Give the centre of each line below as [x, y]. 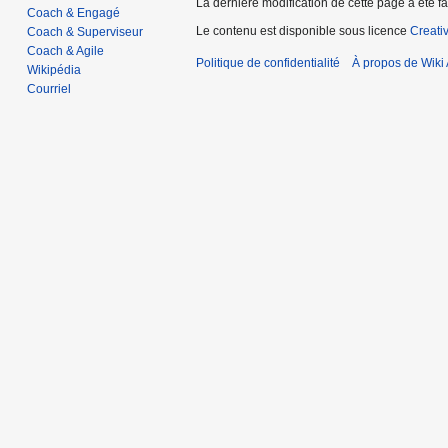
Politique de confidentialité [268, 62]
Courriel [49, 89]
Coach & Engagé [74, 13]
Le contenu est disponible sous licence [303, 30]
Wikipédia [54, 70]
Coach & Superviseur [85, 32]
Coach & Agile [66, 51]
